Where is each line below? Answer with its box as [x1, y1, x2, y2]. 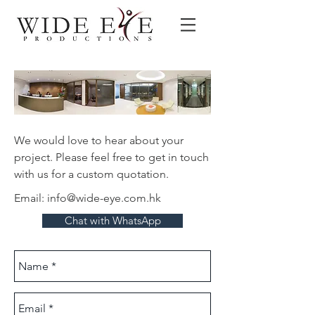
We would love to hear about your [14, 134, 184, 147]
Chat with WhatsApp [64, 214, 161, 227]
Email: [14, 191, 47, 205]
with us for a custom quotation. [14, 167, 169, 181]
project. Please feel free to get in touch [14, 150, 209, 164]
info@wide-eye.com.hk [47, 191, 161, 205]
